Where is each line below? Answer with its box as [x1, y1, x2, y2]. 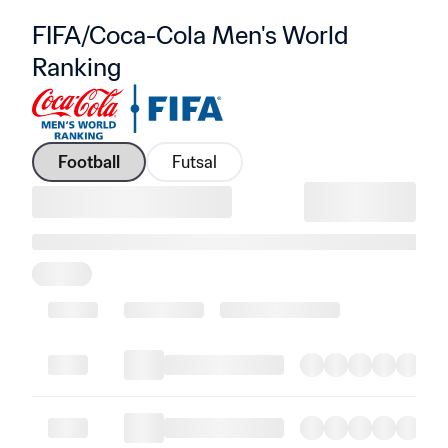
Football [58, 152, 120, 172]
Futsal [172, 152, 217, 172]
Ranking [32, 52, 121, 83]
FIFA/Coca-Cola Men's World [32, 20, 349, 51]
